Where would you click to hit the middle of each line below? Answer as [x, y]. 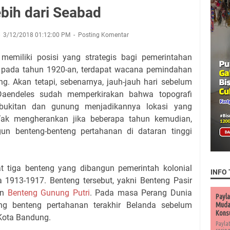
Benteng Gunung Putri [49, 193]
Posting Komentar [103, 35]
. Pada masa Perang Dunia [141, 193]
